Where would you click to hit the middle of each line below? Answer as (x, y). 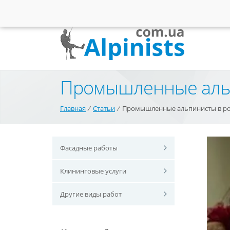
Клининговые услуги (93, 171)
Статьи (104, 108)
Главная (73, 108)
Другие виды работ (91, 194)
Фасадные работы (89, 148)
